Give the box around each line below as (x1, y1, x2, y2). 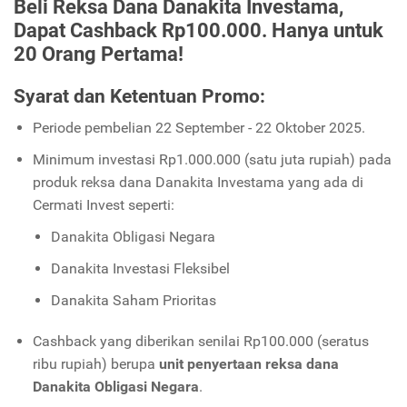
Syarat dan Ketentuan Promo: (14, 85, 265, 108)
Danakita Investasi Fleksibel (50, 260, 230, 278)
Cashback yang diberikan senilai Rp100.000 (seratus (32, 333, 369, 351)
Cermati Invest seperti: (32, 196, 178, 214)
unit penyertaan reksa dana (158, 355, 339, 373)
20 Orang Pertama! (14, 42, 184, 66)
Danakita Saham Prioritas (50, 292, 216, 310)
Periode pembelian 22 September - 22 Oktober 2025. (32, 119, 365, 137)
